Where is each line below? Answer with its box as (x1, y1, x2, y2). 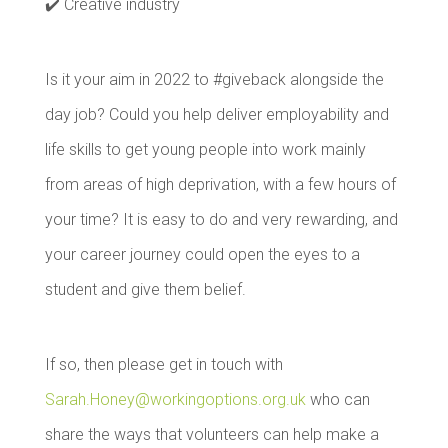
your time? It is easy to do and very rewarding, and (44, 210, 398, 229)
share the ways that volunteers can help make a (44, 425, 379, 444)
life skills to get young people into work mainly (44, 140, 366, 159)
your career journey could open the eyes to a (44, 245, 360, 264)
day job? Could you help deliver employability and (44, 105, 389, 124)
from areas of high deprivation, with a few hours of (44, 175, 396, 194)
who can (305, 390, 370, 409)
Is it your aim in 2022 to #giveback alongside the (44, 70, 384, 89)
